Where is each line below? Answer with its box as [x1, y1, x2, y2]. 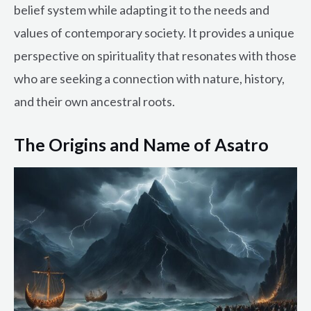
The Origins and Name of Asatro [14, 133, 269, 155]
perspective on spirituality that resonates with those [14, 47, 296, 63]
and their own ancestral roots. [14, 93, 175, 109]
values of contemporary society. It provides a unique [14, 24, 294, 40]
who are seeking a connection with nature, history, [14, 70, 285, 86]
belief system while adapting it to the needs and [14, 1, 269, 17]
